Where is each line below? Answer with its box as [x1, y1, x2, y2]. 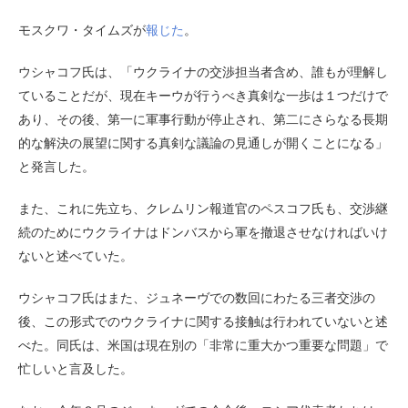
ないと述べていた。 [18, 247, 133, 264]
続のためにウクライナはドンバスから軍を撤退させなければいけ [18, 223, 388, 240]
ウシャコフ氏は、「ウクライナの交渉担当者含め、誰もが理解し [18, 63, 388, 80]
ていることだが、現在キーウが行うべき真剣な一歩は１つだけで [18, 87, 388, 104]
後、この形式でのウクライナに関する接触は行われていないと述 [18, 312, 388, 330]
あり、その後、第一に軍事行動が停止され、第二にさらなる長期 [18, 110, 388, 127]
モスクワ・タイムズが [18, 21, 146, 38]
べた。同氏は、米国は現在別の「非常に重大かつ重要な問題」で [18, 336, 388, 353]
